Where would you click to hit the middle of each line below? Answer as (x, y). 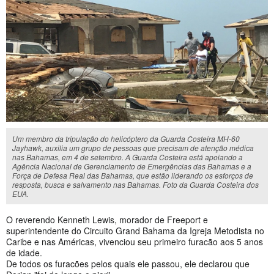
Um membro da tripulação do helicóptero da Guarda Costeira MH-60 (126, 138)
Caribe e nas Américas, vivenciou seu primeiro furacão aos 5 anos (135, 241)
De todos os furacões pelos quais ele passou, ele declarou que (128, 263)
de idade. (25, 252)
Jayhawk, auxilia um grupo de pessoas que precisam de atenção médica (133, 147)
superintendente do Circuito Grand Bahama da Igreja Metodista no (135, 230)
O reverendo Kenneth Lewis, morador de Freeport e (107, 219)
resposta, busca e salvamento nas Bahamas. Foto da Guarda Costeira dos (135, 184)
